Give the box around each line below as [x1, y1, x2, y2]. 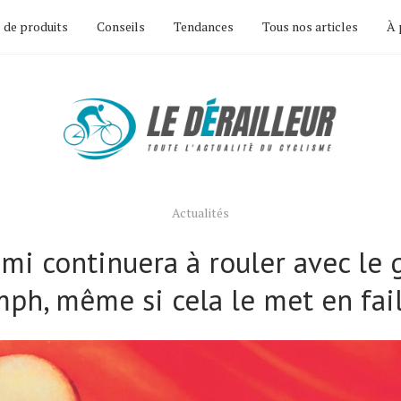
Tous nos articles [262, 18, 358, 35]
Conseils [97, 18, 145, 35]
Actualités [172, 204, 229, 221]
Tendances [174, 18, 234, 35]
